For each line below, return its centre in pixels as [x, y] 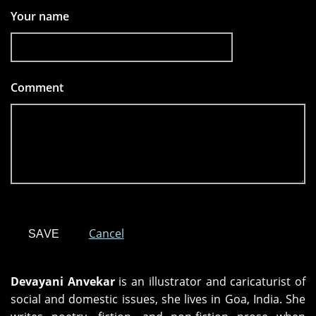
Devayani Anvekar [63, 282]
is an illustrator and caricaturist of [210, 282]
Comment [38, 88]
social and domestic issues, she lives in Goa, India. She [158, 299]
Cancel [106, 234]
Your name [40, 17]
